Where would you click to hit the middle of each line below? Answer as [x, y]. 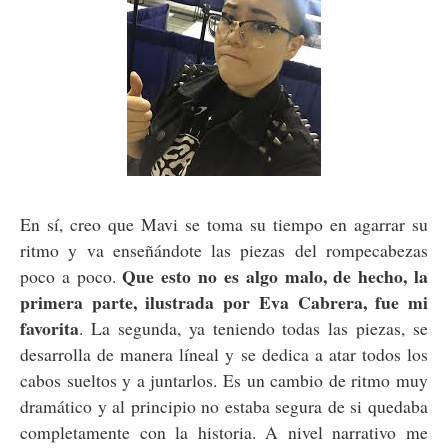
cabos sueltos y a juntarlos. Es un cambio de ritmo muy [224, 379]
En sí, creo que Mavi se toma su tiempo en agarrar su [224, 223]
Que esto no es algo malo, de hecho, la [275, 275]
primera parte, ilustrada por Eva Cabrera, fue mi [224, 301]
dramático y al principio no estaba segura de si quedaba [224, 405]
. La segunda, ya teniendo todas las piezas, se [253, 327]
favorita [49, 327]
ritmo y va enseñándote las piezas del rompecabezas [224, 249]
